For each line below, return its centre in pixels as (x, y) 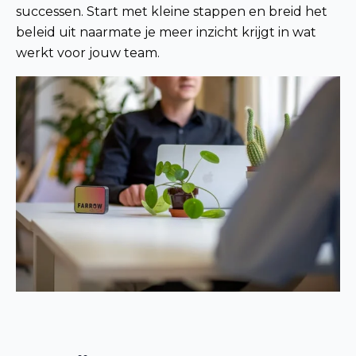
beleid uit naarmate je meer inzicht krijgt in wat (166, 32)
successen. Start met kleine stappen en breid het (172, 11)
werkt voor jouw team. (88, 52)
